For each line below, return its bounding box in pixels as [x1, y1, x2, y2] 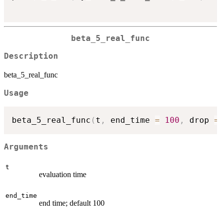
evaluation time [39, 170, 86, 179]
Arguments [4, 142, 48, 151]
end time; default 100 [39, 199, 105, 208]
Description [4, 52, 58, 61]
